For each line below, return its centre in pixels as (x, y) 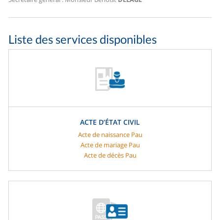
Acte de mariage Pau (110, 145)
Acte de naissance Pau (110, 135)
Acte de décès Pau (110, 155)
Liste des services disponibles (83, 39)
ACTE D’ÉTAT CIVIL (110, 122)
